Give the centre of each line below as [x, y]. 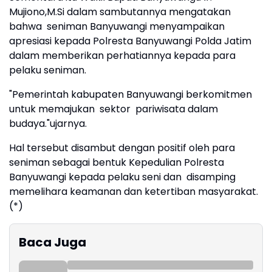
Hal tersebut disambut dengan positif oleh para [122, 148]
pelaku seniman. [48, 70]
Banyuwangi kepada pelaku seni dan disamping [122, 177]
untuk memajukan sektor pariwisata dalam [115, 109]
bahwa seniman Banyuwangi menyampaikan [117, 26]
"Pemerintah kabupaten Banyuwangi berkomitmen [131, 94]
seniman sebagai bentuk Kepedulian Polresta [117, 162]
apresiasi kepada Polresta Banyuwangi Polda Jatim [130, 41]
